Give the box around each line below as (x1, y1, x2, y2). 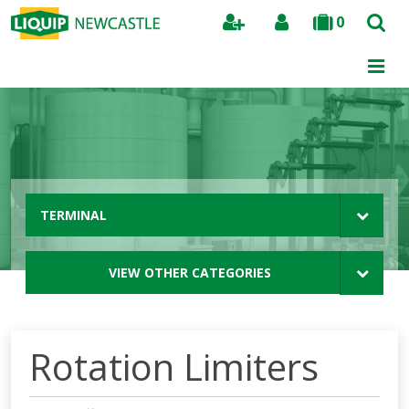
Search (342, 52, 383, 69)
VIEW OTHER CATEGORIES (109, 264, 271, 281)
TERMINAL (40, 206, 107, 224)
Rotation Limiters (29, 341, 319, 392)
